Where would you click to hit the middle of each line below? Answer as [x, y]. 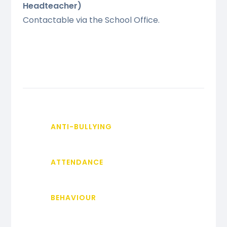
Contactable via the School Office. [91, 20]
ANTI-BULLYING [81, 126]
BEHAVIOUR [73, 197]
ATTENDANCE [77, 162]
